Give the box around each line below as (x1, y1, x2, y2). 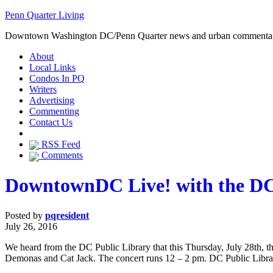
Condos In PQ (29, 73, 85, 83)
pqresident (45, 210, 89, 221)
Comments (39, 150, 83, 161)
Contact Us (29, 117, 73, 127)
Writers (29, 84, 57, 94)
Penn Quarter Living (5, 10, 84, 20)
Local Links (29, 62, 76, 73)
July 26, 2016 (5, 221, 57, 232)
